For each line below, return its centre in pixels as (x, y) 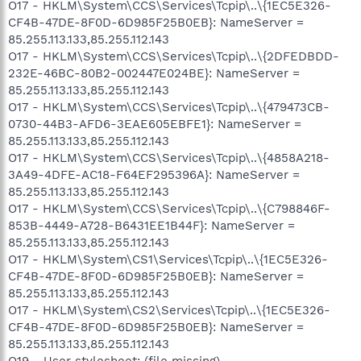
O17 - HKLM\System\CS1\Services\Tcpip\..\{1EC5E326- (168, 259)
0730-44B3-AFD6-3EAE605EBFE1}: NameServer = (155, 124)
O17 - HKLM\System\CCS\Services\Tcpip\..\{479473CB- (169, 107)
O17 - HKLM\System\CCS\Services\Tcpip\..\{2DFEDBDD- (174, 56)
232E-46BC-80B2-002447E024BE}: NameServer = (154, 73)
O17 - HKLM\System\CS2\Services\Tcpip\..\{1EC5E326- (169, 310)
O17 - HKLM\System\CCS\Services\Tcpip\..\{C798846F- (169, 208)
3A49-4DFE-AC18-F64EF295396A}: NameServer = (154, 174)
